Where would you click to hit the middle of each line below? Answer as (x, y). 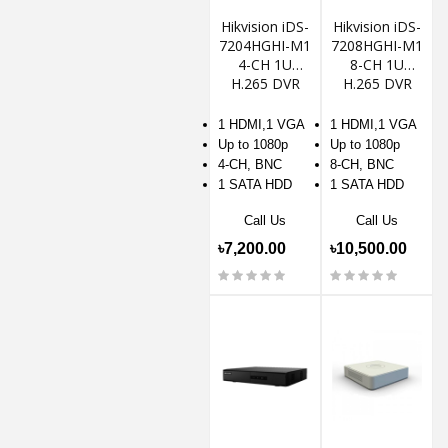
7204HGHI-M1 (265, 45)
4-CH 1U (265, 64)
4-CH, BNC (250, 164)
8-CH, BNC (362, 164)
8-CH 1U (377, 64)
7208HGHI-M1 (377, 45)
